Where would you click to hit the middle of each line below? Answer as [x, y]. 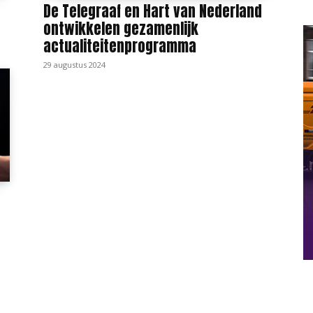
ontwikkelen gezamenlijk [121, 28]
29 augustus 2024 [74, 64]
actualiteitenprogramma [120, 46]
